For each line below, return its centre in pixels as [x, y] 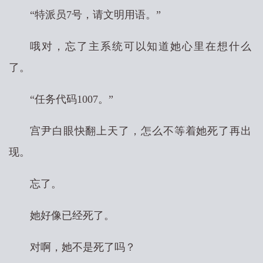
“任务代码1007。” [72, 99]
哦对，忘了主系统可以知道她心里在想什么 [141, 46]
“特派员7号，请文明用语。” [95, 15]
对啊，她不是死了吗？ [83, 247]
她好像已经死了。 [72, 215]
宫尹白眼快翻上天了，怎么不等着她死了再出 [141, 131]
